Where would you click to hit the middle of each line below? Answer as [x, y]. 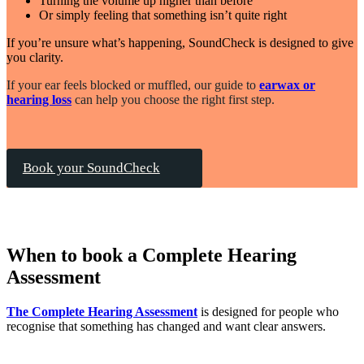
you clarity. [35, 57]
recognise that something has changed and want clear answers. [166, 326]
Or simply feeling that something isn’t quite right [163, 15]
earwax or [287, 84]
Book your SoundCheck [91, 167]
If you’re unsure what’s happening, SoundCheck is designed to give [180, 42]
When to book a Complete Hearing [152, 255]
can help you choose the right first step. [173, 99]
